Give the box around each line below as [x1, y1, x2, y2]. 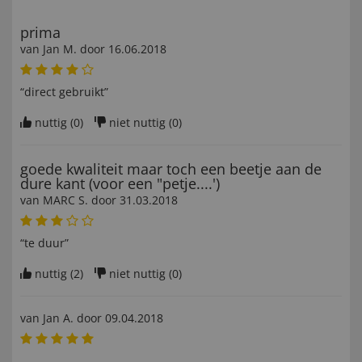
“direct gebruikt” [20, 84, 108, 100]
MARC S [43, 192, 85, 208]
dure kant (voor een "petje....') [20, 174, 220, 194]
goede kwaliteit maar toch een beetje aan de [20, 159, 322, 179]
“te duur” [20, 235, 69, 251]
